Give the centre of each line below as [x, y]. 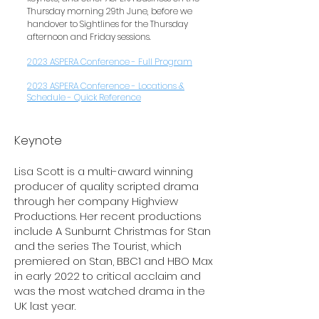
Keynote [38, 140]
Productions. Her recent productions [108, 216]
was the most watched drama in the [110, 291]
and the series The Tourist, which [98, 246]
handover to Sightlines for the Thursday [108, 24]
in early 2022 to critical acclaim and [108, 276]
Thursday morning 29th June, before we [110, 11]
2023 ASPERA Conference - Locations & [106, 86]
